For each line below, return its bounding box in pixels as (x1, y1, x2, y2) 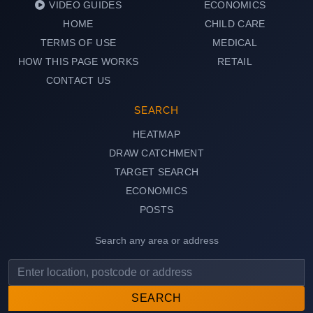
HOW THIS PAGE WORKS (17, 56, 139, 68)
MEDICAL (212, 37, 257, 49)
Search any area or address (94, 235, 219, 247)
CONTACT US (45, 75, 111, 87)
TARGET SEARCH (114, 166, 199, 178)
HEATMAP (133, 129, 180, 140)
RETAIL (217, 56, 252, 68)
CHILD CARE (204, 18, 265, 30)
